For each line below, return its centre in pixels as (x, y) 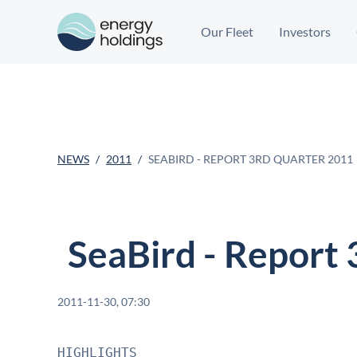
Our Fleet (227, 31)
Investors (305, 31)
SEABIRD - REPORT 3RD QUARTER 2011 (251, 159)
